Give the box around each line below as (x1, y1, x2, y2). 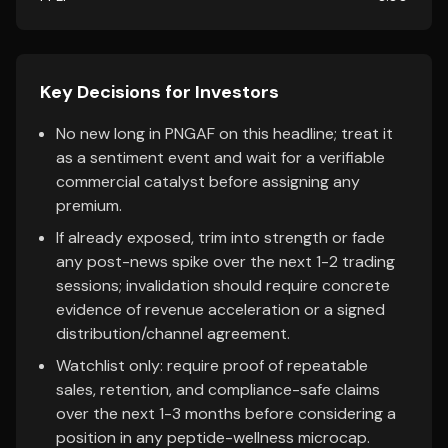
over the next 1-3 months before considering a (56, 403, 396, 424)
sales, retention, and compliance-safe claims (56, 379, 380, 400)
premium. (56, 195, 122, 216)
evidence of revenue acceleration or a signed (56, 299, 385, 320)
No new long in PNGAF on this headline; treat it (56, 123, 393, 144)
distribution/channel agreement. (56, 323, 290, 344)
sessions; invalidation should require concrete (56, 275, 390, 296)
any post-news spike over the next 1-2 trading (56, 251, 395, 272)
